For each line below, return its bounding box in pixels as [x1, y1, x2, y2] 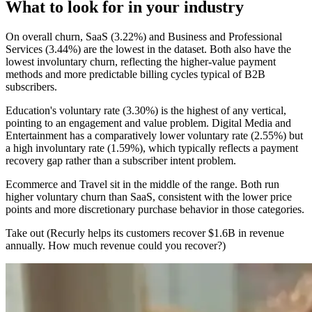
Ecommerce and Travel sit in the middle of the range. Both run [6, 178, 279, 191]
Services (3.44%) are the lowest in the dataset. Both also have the [6, 43, 291, 56]
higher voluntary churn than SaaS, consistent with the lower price [6, 191, 292, 203]
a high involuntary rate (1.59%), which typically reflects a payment [6, 142, 298, 155]
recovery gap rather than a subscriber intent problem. [6, 155, 236, 167]
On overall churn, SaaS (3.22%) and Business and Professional [6, 31, 282, 43]
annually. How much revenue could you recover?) [6, 240, 226, 252]
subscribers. [6, 81, 57, 93]
